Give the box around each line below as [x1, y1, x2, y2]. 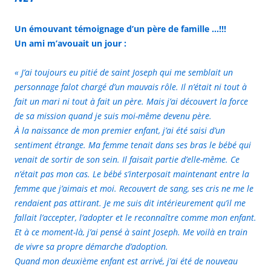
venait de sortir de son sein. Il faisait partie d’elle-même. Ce [15, 153, 240, 165]
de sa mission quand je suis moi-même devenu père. [15, 109, 212, 122]
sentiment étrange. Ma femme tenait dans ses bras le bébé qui [15, 139, 251, 151]
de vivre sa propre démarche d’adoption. [15, 240, 168, 252]
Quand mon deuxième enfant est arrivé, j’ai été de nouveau [15, 255, 238, 267]
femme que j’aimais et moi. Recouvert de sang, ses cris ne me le [15, 182, 253, 194]
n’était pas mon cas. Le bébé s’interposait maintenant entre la [15, 168, 249, 180]
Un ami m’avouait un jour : [15, 37, 126, 49]
